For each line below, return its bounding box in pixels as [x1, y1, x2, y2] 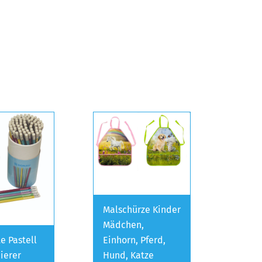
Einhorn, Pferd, [103, 234, 166, 246]
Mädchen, [103, 219, 144, 230]
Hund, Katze [103, 249, 154, 261]
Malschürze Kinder [103, 204, 181, 215]
